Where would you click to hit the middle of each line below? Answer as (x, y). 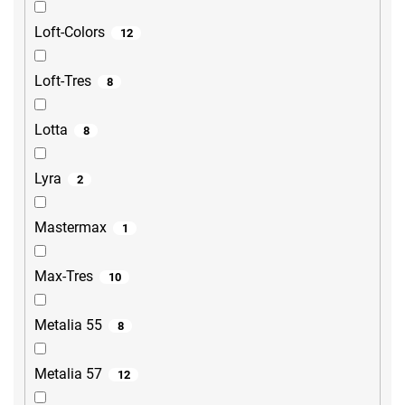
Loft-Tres (63, 81)
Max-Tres (64, 277)
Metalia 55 (68, 325)
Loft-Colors (70, 33)
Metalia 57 (68, 374)
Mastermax (71, 228)
